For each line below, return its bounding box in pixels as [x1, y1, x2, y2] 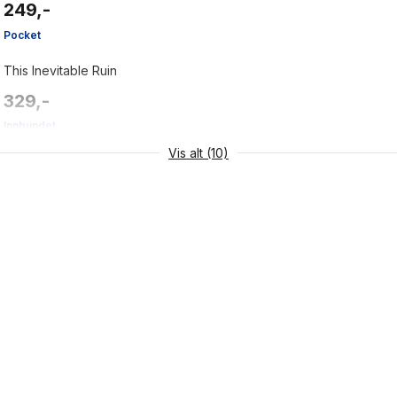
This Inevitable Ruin [4, 63, 117, 79]
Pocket [4, 27, 41, 42]
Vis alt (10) [168, 144, 229, 160]
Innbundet [4, 119, 56, 133]
